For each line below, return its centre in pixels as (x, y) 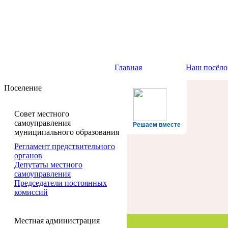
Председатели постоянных (61, 183)
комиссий (31, 192)
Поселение (23, 88)
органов (28, 155)
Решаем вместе (157, 125)
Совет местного (42, 114)
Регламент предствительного (65, 146)
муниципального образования (67, 132)
